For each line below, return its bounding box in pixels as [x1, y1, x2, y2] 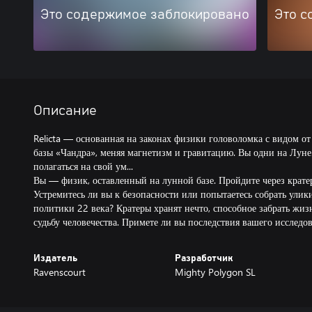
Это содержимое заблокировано [40, 8, 249, 22]
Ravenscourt [33, 265, 86, 279]
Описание [33, 104, 97, 118]
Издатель [33, 253, 77, 263]
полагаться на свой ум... [33, 159, 133, 173]
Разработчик [174, 253, 233, 263]
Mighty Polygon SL [174, 265, 256, 279]
